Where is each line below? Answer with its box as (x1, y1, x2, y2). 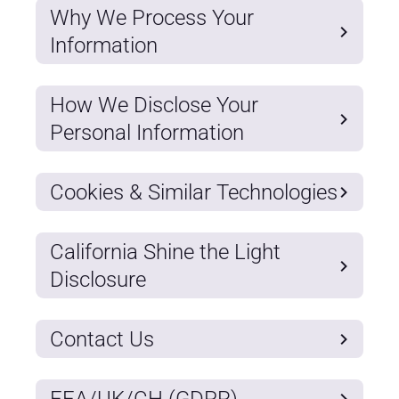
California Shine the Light (50, 239, 281, 265)
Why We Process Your (50, 4, 254, 30)
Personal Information (50, 119, 244, 145)
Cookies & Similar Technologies (50, 179, 338, 205)
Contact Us (50, 326, 154, 352)
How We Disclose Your (50, 92, 258, 118)
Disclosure (50, 266, 146, 292)
